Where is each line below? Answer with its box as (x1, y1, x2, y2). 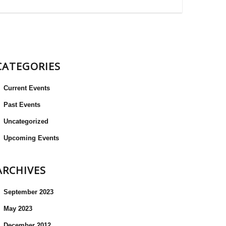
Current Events (4, 84, 50, 92)
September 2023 (4, 188, 53, 196)
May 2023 (4, 205, 32, 212)
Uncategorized (4, 118, 48, 125)
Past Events (4, 101, 40, 108)
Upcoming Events (4, 134, 59, 142)
